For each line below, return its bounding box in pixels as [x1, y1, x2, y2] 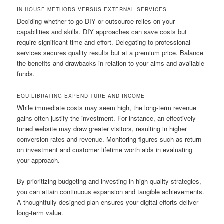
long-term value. [17, 208, 64, 218]
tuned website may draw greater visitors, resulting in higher [17, 123, 187, 133]
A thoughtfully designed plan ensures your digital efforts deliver [17, 197, 199, 207]
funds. [17, 68, 35, 78]
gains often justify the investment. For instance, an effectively [17, 113, 196, 123]
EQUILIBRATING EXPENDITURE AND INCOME [17, 92, 145, 99]
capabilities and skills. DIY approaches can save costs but [17, 26, 187, 36]
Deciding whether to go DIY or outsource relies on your [17, 16, 175, 26]
